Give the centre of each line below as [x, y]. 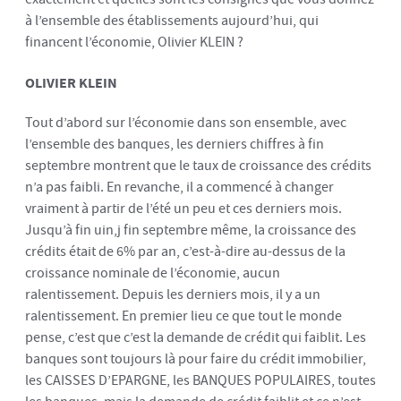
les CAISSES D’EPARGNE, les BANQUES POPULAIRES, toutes [200, 380]
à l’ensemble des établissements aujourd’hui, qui [172, 21]
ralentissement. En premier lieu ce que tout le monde [183, 316]
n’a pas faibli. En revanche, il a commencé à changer [179, 187]
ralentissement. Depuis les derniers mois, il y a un [173, 294]
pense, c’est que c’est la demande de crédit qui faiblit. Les [196, 337]
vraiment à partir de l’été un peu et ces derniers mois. [183, 209]
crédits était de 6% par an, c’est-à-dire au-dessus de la [185, 252]
